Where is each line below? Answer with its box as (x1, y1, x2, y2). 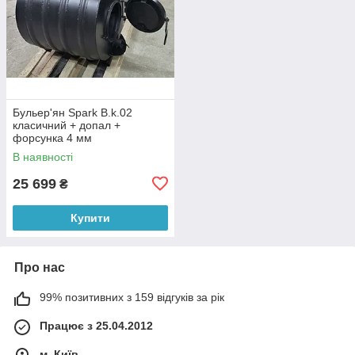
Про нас (14, 260, 65, 274)
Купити (71, 211, 110, 224)
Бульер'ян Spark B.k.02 (13, 105, 132, 119)
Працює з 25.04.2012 (40, 319, 153, 332)
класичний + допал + (13, 118, 120, 132)
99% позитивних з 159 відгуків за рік (40, 290, 224, 303)
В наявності (13, 150, 73, 163)
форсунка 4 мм (13, 131, 92, 144)
